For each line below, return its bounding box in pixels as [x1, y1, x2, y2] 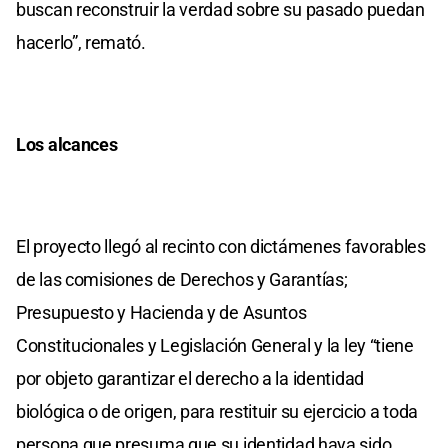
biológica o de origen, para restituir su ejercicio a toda [16, 400, 418, 422]
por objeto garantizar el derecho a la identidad [16, 367, 364, 389]
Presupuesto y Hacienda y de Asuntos [16, 301, 307, 323]
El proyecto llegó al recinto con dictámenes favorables [16, 235, 426, 257]
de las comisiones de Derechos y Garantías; [16, 268, 348, 290]
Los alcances [16, 133, 118, 155]
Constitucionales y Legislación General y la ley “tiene [16, 334, 414, 356]
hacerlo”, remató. [16, 31, 146, 53]
